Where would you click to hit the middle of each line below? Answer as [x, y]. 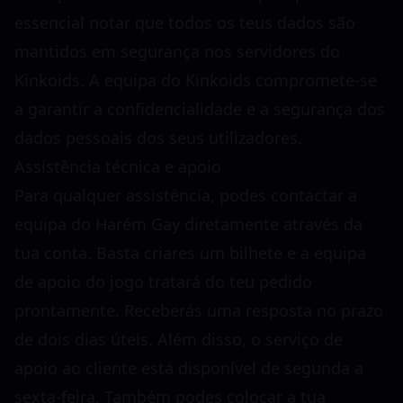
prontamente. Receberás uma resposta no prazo [199, 310]
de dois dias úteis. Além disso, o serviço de [179, 339]
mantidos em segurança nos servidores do [177, 51]
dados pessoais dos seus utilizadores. [158, 137]
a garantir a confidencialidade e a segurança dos [200, 108]
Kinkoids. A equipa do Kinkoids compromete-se [196, 80]
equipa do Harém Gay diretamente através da [188, 224]
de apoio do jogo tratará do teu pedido [163, 281]
